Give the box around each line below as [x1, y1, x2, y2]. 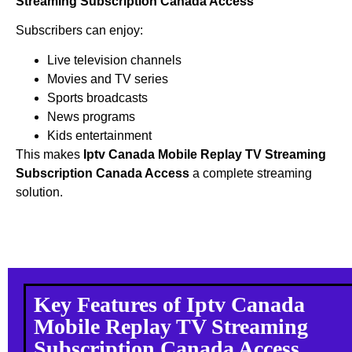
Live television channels [47, 53, 181, 67]
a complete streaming [189, 166, 312, 180]
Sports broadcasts [47, 90, 148, 104]
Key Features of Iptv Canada [34, 292, 306, 317]
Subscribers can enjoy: [16, 23, 143, 37]
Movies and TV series [47, 71, 168, 86]
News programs [47, 109, 135, 123]
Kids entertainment [47, 128, 152, 142]
